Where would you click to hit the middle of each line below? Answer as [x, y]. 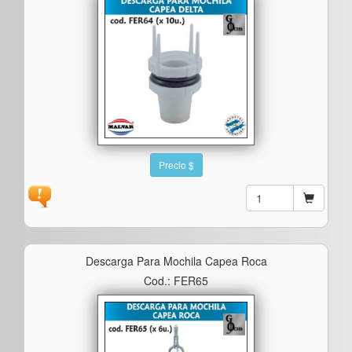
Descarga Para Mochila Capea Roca [176, 260]
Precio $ [176, 164]
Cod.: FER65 [176, 280]
